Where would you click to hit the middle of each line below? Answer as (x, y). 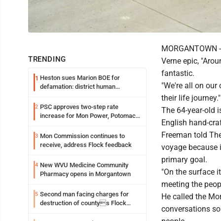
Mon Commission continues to (82, 136)
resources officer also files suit (84, 95)
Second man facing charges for (84, 194)
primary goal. (184, 159)
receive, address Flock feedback (86, 145)
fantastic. (178, 73)
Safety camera (61, 212)
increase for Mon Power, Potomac (88, 115)
